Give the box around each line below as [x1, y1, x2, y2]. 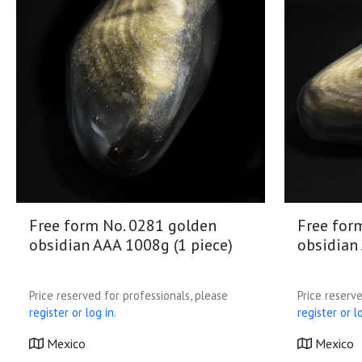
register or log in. [29, 305, 116, 320]
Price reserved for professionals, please [29, 288, 228, 303]
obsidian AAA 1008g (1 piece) [29, 234, 233, 255]
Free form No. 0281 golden [29, 215, 217, 236]
